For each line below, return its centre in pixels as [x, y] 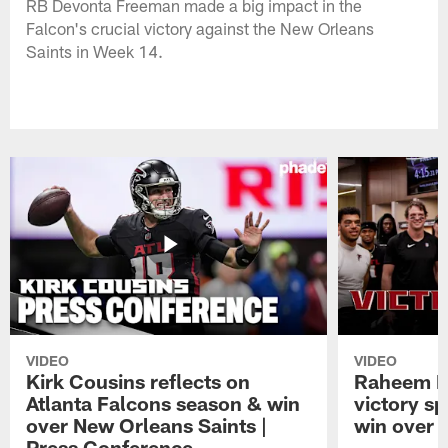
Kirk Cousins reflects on [138, 381]
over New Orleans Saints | [147, 425]
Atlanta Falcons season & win [163, 403]
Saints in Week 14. [95, 50]
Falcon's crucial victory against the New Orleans [200, 27]
